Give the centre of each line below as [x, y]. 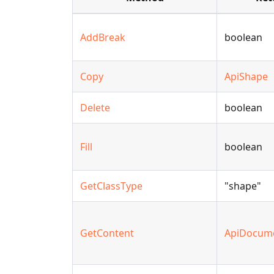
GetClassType [111, 186]
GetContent [107, 233]
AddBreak [103, 37]
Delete [95, 108]
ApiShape [246, 76]
